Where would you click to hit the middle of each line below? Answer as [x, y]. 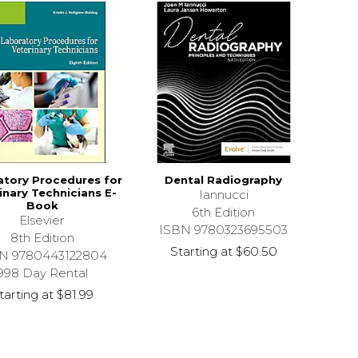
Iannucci [223, 195]
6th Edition [224, 213]
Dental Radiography [224, 180]
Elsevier [42, 221]
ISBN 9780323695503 [224, 230]
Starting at [201, 252]
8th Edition [42, 238]
